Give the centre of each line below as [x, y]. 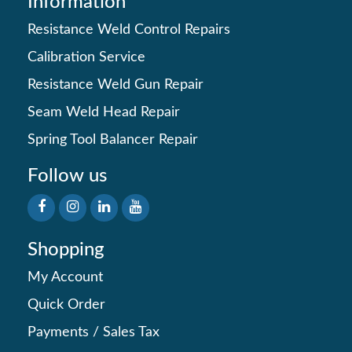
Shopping [66, 250]
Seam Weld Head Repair [104, 113]
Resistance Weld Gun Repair [115, 85]
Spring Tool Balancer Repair [113, 140]
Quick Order [66, 305]
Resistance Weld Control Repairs [129, 30]
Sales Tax [131, 333]
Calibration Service [86, 58]
